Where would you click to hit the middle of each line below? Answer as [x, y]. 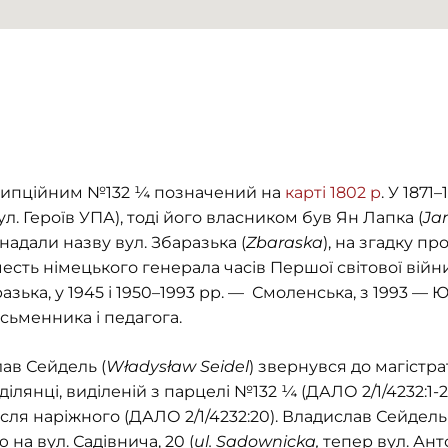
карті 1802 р [333, 192]
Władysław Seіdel [177, 366]
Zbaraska [284, 242]
